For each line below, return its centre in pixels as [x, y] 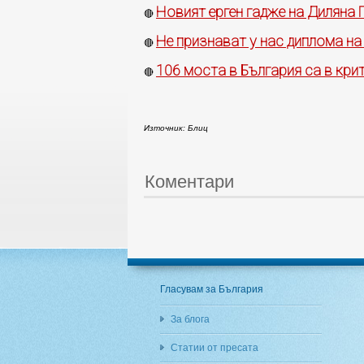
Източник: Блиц [176, 128]
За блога [190, 319]
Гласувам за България [212, 289]
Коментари [189, 182]
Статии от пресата [214, 348]
